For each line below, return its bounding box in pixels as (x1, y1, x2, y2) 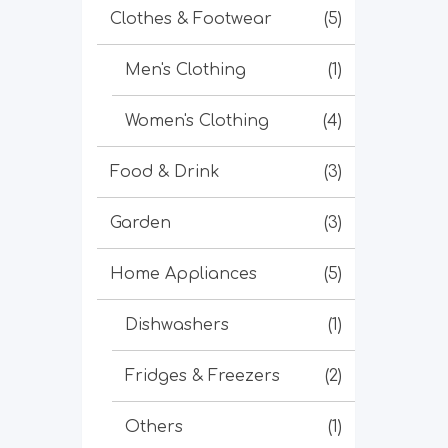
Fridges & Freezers (125, 367, 280, 385)
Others (125, 418, 183, 436)
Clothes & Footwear (110, 10, 272, 28)
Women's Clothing (125, 112, 269, 130)
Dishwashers (125, 316, 229, 334)
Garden (110, 214, 171, 232)
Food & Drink (110, 163, 220, 181)
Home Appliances (110, 265, 257, 283)
